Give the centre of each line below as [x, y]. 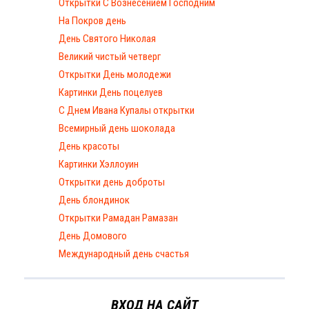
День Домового [93, 236]
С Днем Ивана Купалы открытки [127, 110]
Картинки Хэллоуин [99, 164]
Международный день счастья [124, 253]
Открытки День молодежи [115, 74]
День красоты [89, 146]
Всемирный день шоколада [117, 128]
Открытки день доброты [112, 182]
